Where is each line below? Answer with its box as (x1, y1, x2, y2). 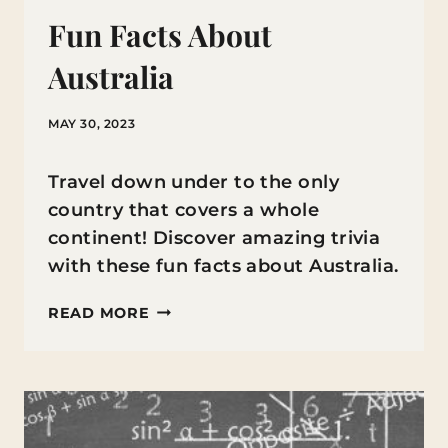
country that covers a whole (48, 199, 320, 221)
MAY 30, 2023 (48, 116, 136, 131)
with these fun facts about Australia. (48, 255, 399, 277)
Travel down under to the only (48, 171, 340, 193)
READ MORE (48, 304, 150, 322)
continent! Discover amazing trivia (48, 227, 381, 249)
